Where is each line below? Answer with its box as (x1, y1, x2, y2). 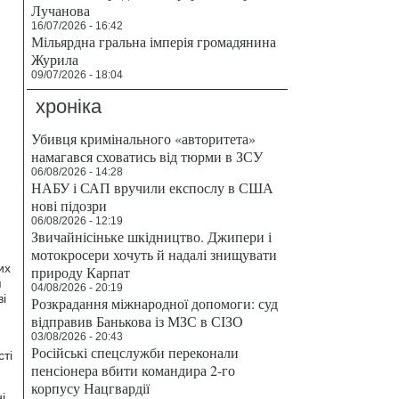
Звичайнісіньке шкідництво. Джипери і (31, 227, 272, 246)
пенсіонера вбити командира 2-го (31, 361, 235, 379)
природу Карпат (31, 263, 130, 281)
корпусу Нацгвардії (31, 379, 150, 397)
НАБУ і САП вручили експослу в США (31, 178, 273, 197)
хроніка (36, 95, 102, 118)
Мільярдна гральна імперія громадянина (31, 32, 276, 51)
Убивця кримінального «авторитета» (31, 129, 256, 148)
